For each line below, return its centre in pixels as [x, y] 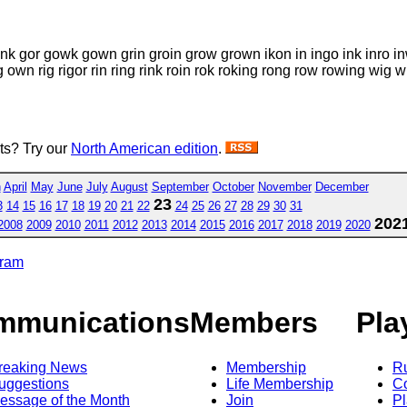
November [284, 186]
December [342, 186]
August [129, 186]
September [180, 186]
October [233, 186]
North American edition [144, 148]
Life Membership [280, 383]
